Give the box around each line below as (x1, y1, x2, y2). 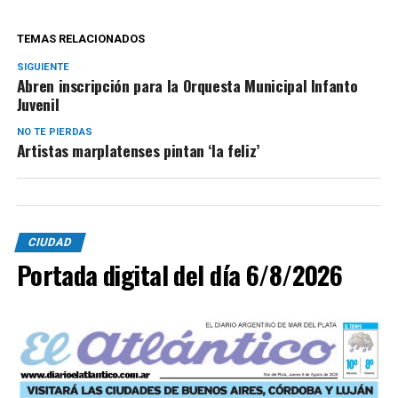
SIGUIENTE (16, 61, 69, 74)
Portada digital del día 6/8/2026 (16, 256, 343, 294)
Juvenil (16, 92, 60, 116)
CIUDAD (26, 235, 74, 250)
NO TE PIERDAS (16, 126, 92, 139)
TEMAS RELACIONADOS (16, 32, 145, 46)
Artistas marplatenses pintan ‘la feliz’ (16, 139, 259, 163)
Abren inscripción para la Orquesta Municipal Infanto (16, 74, 358, 98)
